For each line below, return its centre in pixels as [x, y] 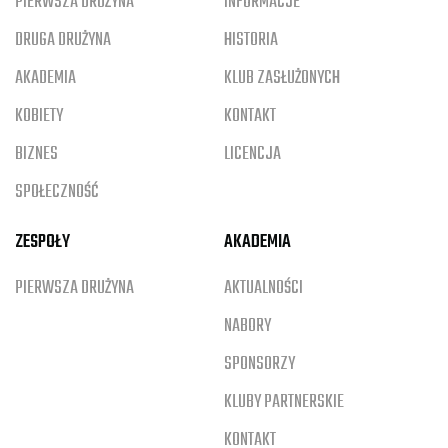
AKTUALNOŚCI [263, 288]
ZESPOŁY [42, 242]
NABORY [247, 326]
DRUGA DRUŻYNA [63, 40]
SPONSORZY [259, 364]
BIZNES [36, 154]
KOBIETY [39, 116]
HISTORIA [251, 40]
